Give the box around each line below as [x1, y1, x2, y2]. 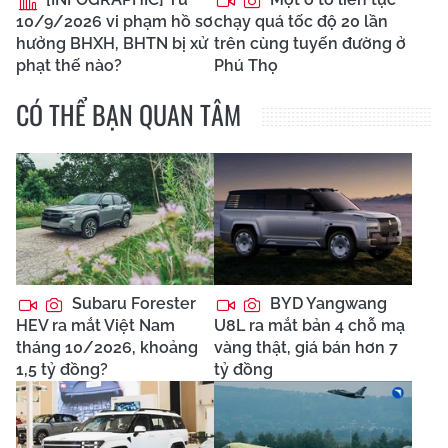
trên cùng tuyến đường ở [214, 34, 406, 54]
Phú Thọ [214, 56, 278, 76]
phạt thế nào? [16, 56, 122, 76]
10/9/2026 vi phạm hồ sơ [16, 12, 213, 32]
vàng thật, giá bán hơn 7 [214, 338, 398, 358]
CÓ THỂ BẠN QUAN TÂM [16, 95, 241, 135]
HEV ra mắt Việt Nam [16, 316, 175, 336]
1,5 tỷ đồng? [16, 360, 108, 380]
